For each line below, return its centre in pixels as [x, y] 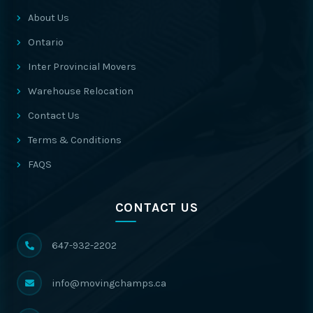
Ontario [46, 42]
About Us [49, 18]
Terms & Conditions [75, 140]
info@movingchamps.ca [109, 283]
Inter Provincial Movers [82, 67]
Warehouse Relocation [81, 91]
